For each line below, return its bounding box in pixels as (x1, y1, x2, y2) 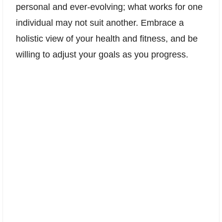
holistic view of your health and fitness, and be (16, 34, 198, 44)
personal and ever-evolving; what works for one (16, 2, 203, 12)
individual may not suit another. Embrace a (16, 18, 184, 28)
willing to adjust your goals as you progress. (16, 50, 188, 60)
